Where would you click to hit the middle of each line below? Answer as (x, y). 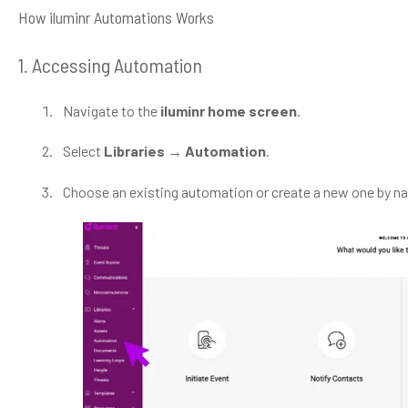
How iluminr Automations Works (116, 17)
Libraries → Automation (184, 151)
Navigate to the (111, 110)
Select (83, 151)
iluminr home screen (228, 110)
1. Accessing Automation (110, 65)
